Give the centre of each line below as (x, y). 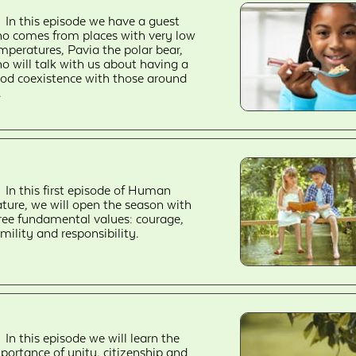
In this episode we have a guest (93, 21)
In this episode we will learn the (93, 338)
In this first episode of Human (89, 190)
